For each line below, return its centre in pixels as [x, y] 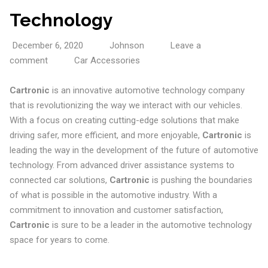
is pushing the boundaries [201, 180]
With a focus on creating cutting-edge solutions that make [124, 120]
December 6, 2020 [48, 45]
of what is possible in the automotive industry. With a [113, 195]
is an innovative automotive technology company [147, 90]
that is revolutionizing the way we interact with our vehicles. [126, 105]
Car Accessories [107, 60]
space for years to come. [59, 240]
